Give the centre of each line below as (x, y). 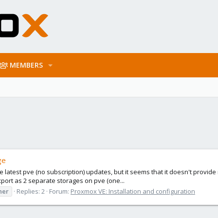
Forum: (60, 191)
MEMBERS (27, 65)
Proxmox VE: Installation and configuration (133, 191)
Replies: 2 (31, 191)
